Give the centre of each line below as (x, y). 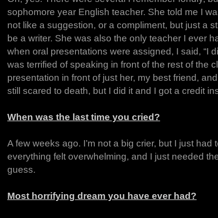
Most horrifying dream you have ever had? (102, 196)
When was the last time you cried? (84, 117)
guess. (21, 170)
